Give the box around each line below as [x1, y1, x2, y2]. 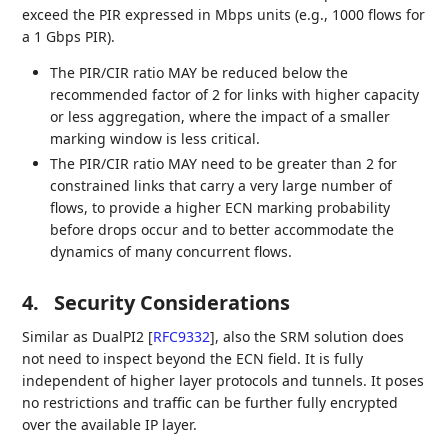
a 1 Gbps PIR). [22, 26, 116, 46]
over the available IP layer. [22, 415, 198, 435]
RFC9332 [153, 327, 211, 347]
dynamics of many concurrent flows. [50, 242, 293, 262]
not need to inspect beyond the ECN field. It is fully [22, 349, 364, 369]
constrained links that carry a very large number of [50, 176, 393, 196]
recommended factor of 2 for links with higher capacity [50, 84, 420, 104]
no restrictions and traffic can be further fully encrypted [22, 393, 399, 413]
